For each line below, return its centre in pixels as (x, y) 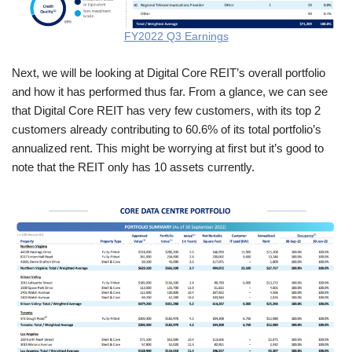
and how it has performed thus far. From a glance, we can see (170, 91)
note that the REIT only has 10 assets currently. (133, 167)
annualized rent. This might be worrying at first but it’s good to (168, 148)
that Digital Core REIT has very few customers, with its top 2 (166, 110)
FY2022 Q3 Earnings (176, 36)
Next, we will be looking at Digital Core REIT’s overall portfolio (169, 72)
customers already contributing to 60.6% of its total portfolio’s (167, 129)
